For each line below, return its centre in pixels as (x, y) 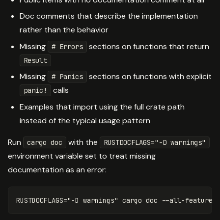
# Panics (67, 77)
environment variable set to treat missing (82, 156)
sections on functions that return (148, 46)
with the (83, 142)
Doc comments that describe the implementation (109, 16)
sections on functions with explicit (149, 77)
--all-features (189, 200)
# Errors (67, 46)
